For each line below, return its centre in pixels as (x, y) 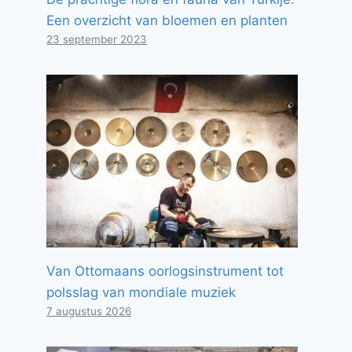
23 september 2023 (97, 39)
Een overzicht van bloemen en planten (167, 20)
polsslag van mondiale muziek (141, 292)
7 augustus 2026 (89, 311)
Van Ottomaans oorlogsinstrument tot (165, 271)
